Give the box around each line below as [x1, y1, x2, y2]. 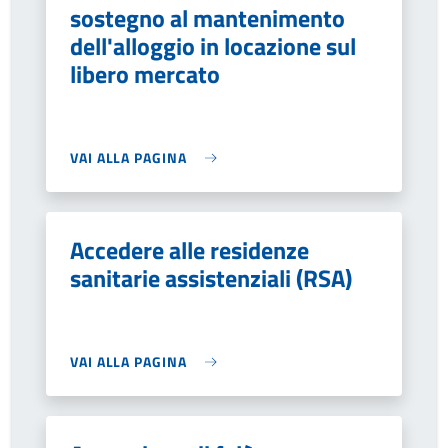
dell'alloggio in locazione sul [70, 28, 356, 64]
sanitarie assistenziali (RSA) [70, 260, 352, 296]
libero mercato [70, 56, 220, 92]
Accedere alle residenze [70, 232, 309, 268]
